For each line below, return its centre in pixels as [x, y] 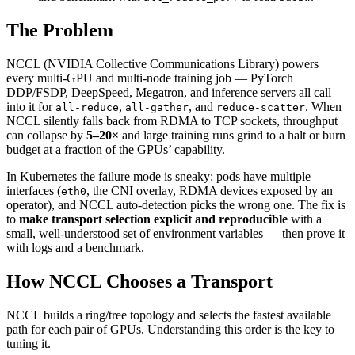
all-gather [157, 108]
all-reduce [87, 108]
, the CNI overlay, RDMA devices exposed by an [210, 191]
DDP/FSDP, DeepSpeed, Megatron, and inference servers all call [169, 93]
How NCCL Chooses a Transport [139, 282]
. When [323, 107]
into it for [31, 107]
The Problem [60, 31]
